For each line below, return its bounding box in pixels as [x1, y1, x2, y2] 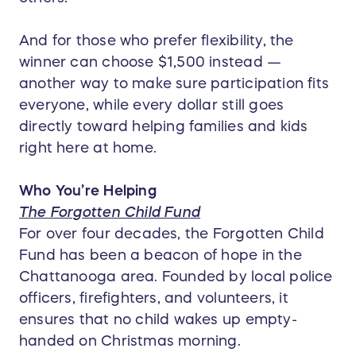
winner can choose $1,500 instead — [19, 55, 282, 70]
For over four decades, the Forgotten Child [19, 226, 324, 242]
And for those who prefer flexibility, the [19, 33, 294, 48]
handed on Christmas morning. [19, 334, 241, 349]
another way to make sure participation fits [19, 76, 330, 91]
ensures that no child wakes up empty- [19, 312, 297, 327]
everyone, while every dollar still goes [19, 98, 284, 113]
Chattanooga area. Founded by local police [19, 269, 333, 284]
